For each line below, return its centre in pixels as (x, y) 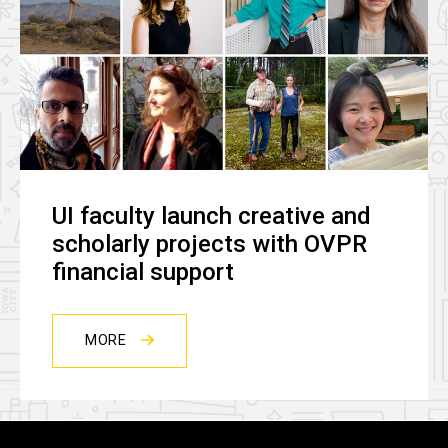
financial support (143, 272)
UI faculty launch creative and (211, 216)
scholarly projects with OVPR (209, 244)
